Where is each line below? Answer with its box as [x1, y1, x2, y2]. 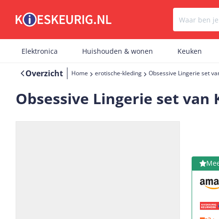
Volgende [138, 204, 173, 215]
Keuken [177, 46, 202, 56]
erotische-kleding [95, 69, 142, 78]
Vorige [56, 204, 81, 215]
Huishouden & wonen [82, 46, 153, 56]
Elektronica [22, 46, 58, 56]
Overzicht [25, 68, 63, 79]
